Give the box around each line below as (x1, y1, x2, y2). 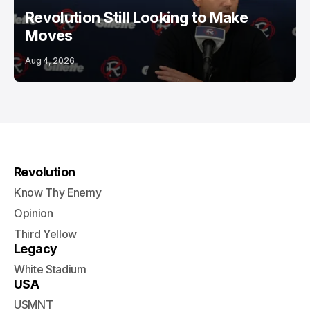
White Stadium (14, 262, 86, 276)
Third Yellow (14, 227, 77, 241)
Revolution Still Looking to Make (25, 8, 248, 26)
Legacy (14, 241, 57, 256)
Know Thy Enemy (14, 185, 102, 199)
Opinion (14, 206, 53, 220)
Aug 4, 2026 (25, 55, 75, 66)
